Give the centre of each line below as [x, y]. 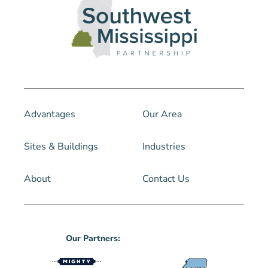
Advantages [50, 115]
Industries [164, 147]
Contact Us [166, 179]
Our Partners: [93, 239]
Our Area [162, 115]
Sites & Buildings [61, 147]
